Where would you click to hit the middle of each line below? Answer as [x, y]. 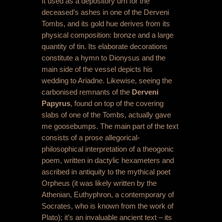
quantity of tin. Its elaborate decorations [105, 46]
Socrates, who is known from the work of [108, 206]
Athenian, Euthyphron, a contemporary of [108, 194]
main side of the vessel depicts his [97, 69]
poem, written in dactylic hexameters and [108, 160]
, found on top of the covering [117, 103]
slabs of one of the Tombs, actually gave [106, 115]
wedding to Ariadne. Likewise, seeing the [107, 81]
